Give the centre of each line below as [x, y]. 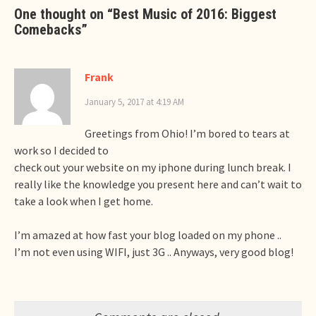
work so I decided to [61, 150]
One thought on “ [63, 14]
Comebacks [48, 29]
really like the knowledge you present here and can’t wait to [158, 184]
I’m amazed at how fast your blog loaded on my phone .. [148, 235]
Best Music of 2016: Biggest [195, 14]
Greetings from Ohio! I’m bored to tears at [187, 133]
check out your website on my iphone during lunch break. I [153, 167]
